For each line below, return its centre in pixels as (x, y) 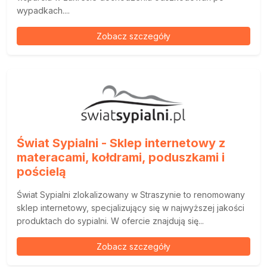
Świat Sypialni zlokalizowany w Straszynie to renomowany (131, 195)
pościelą (41, 172)
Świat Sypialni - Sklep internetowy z (121, 143)
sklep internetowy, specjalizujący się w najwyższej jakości (131, 208)
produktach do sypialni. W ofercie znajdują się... (110, 221)
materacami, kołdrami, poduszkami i (121, 158)
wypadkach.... (43, 11)
